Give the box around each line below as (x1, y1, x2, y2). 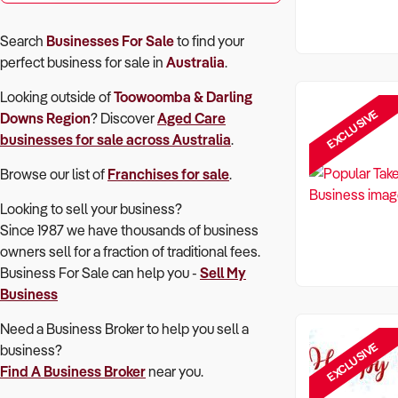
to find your (174, 32, 244, 50)
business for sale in (47, 53, 166, 71)
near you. (146, 362, 203, 380)
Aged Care (157, 109, 226, 127)
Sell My (200, 264, 246, 282)
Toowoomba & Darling (114, 88, 252, 106)
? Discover (91, 109, 157, 127)
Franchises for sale (107, 165, 229, 183)
